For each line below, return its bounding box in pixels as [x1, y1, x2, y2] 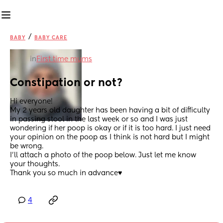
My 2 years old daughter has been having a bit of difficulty [10, 107, 210, 114]
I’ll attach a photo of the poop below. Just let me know [10, 152, 196, 159]
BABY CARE [34, 35, 67, 40]
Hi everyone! [10, 98, 53, 106]
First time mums [36, 56, 92, 63]
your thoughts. [10, 161, 60, 168]
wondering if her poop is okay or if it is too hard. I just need [10, 125, 211, 132]
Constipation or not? [10, 78, 123, 89]
